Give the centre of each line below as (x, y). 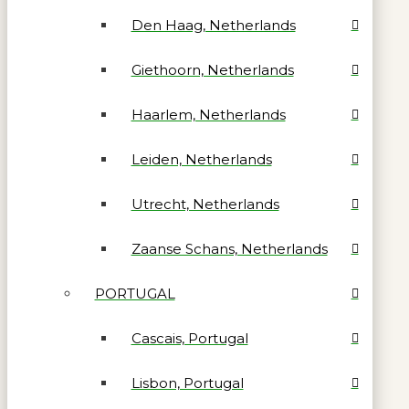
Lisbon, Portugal (187, 383)
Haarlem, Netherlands (208, 115)
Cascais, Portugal (189, 339)
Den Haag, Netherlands (213, 26)
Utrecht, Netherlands (205, 204)
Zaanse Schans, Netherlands (229, 249)
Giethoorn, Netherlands (212, 70)
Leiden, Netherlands (201, 160)
